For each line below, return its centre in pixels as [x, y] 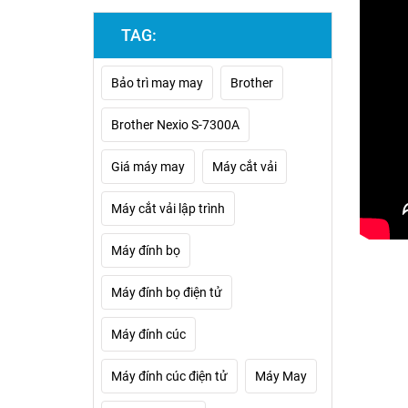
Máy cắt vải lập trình [168, 209]
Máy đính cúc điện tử [169, 376]
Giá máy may [148, 167]
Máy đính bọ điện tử [167, 292]
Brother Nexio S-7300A [175, 125]
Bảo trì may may [157, 83]
